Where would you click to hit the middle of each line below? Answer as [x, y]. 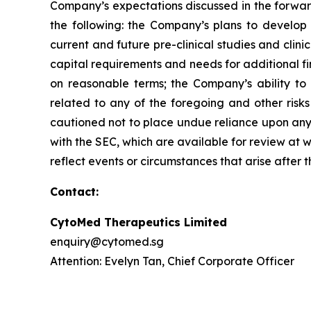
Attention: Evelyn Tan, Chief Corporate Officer [172, 261]
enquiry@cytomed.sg [107, 242]
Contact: [74, 192]
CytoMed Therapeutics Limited [138, 222]
